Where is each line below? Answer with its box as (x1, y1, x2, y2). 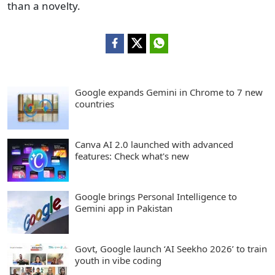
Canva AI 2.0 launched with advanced (75, 138, 233, 150)
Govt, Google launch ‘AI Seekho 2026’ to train (75, 242, 267, 255)
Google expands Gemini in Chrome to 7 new (75, 86, 263, 98)
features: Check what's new (75, 150, 189, 162)
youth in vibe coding (75, 254, 161, 266)
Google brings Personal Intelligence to (75, 190, 237, 203)
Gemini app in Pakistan (75, 202, 172, 214)
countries (75, 98, 114, 110)
